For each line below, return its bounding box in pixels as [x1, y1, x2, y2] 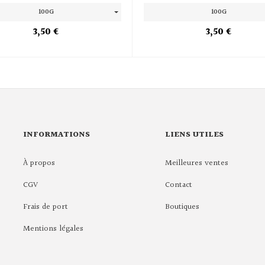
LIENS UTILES [164, 128, 224, 141]
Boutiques [164, 200, 199, 214]
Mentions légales [22, 222, 83, 235]
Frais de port [22, 200, 68, 214]
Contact [164, 178, 192, 192]
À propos [22, 156, 55, 170]
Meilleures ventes [164, 156, 228, 170]
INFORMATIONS [22, 128, 90, 141]
